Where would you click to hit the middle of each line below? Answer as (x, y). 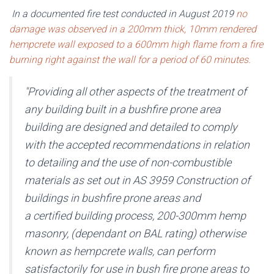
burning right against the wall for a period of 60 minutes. (130, 60)
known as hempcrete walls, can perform (120, 251)
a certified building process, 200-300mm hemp (135, 216)
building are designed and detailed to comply (131, 127)
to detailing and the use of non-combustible (128, 162)
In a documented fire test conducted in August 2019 (123, 14)
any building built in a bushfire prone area (123, 109)
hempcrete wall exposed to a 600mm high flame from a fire (136, 44)
